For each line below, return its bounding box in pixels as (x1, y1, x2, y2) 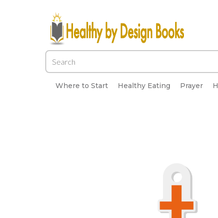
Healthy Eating (118, 81, 170, 90)
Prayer (180, 81, 203, 90)
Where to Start (55, 81, 108, 90)
